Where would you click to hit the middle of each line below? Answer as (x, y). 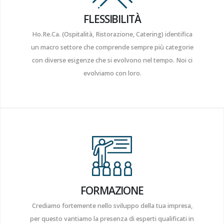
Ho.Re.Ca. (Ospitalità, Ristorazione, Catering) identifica (112, 34)
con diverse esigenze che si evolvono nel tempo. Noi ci (112, 60)
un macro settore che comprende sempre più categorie (112, 47)
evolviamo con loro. (112, 73)
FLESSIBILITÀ (112, 19)
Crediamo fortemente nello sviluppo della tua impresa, (112, 206)
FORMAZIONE (112, 191)
